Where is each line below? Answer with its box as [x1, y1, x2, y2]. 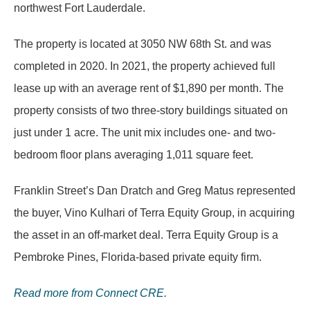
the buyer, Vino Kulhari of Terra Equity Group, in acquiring [14, 206, 295, 219]
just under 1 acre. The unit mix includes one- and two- [14, 126, 275, 138]
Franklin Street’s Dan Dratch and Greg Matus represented [14, 184, 295, 197]
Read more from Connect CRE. [14, 286, 167, 299]
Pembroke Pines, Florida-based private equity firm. [14, 250, 264, 263]
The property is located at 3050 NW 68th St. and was [14, 37, 271, 50]
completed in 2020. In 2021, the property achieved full [14, 60, 275, 72]
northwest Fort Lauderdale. [14, 1, 145, 14]
